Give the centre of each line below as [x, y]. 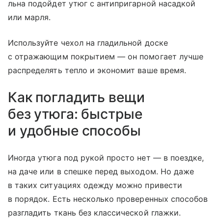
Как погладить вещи [76, 97]
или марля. [29, 17]
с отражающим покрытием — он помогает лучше [106, 56]
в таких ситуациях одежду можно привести [95, 185]
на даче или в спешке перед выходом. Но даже [101, 171]
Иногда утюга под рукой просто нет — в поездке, [106, 157]
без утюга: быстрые [75, 114]
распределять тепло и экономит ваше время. [97, 70]
